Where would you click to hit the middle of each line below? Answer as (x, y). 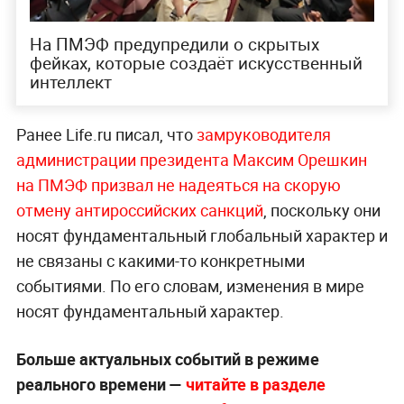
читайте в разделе (255, 385)
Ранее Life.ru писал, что (106, 135)
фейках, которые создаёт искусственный (196, 64)
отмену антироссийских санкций (139, 211)
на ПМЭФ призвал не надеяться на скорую (178, 185)
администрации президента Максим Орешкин (191, 160)
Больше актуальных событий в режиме (167, 359)
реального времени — (101, 385)
